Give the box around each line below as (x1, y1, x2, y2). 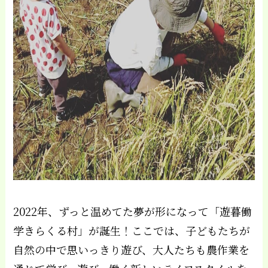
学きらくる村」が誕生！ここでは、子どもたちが (13, 222, 251, 238)
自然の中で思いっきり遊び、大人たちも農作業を (13, 241, 250, 257)
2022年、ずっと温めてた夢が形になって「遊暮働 (13, 203, 252, 219)
